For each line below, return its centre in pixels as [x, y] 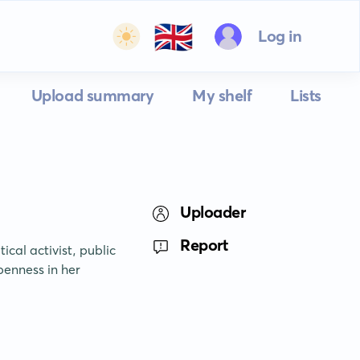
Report [204, 245]
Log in [280, 36]
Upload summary [92, 95]
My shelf [222, 95]
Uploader [213, 212]
